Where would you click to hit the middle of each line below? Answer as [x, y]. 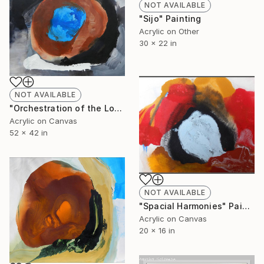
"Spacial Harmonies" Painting [246, 206]
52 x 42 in [29, 133]
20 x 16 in [157, 230]
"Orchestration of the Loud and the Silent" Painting [118, 108]
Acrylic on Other [169, 31]
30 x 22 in [158, 43]
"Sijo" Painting [170, 18]
